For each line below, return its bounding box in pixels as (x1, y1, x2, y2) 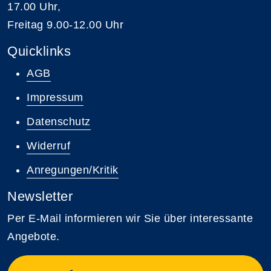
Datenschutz (27, 115, 91, 128)
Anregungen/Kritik (27, 163, 119, 176)
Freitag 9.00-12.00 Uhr (7, 18, 123, 31)
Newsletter (7, 188, 73, 204)
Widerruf (27, 139, 70, 152)
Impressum (27, 91, 83, 103)
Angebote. (7, 230, 60, 243)
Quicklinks (7, 43, 71, 59)
